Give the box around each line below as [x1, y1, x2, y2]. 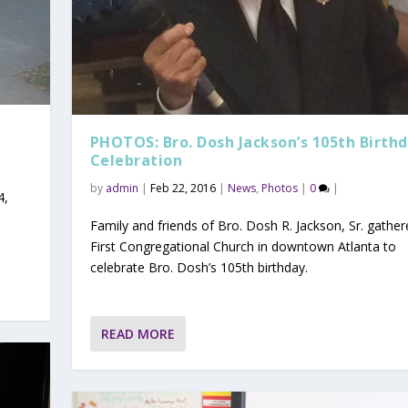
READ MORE [100, 325, 175, 343]
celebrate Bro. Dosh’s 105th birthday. [89, 258, 308, 276]
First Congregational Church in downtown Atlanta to [89, 237, 396, 255]
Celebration [89, 149, 183, 170]
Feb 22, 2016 [149, 179, 216, 196]
